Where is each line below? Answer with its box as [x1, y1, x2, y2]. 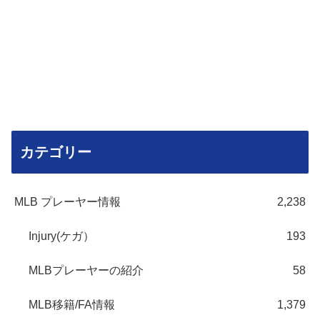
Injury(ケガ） [29, 229, 94, 242]
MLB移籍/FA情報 [29, 298, 115, 311]
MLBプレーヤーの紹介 [29, 264, 144, 276]
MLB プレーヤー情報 [14, 195, 121, 208]
